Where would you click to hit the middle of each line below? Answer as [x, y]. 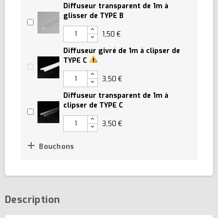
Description [33, 200]
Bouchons [56, 146]
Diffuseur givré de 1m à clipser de [122, 51]
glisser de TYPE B [93, 16]
